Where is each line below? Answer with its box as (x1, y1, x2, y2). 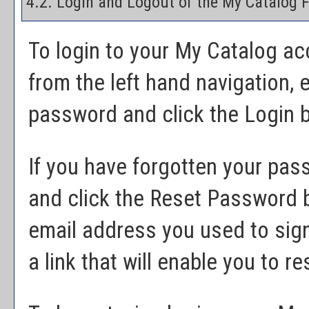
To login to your (28, 38, 175, 64)
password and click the (28, 101, 244, 128)
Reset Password (150, 186, 297, 212)
